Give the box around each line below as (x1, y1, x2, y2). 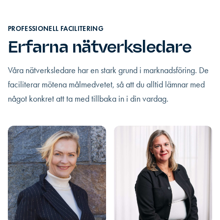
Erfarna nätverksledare (8, 36, 192, 57)
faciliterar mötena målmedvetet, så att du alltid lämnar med (8, 79, 205, 90)
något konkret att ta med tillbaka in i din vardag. (8, 93, 168, 104)
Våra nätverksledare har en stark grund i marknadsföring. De (8, 65, 209, 76)
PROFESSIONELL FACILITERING (8, 25, 104, 33)
